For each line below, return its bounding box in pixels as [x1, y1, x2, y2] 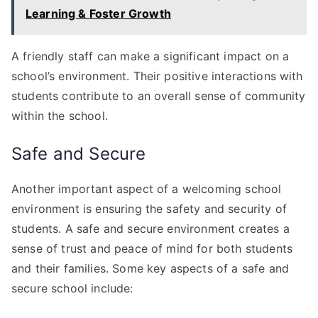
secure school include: [11, 280, 133, 295]
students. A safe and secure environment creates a [11, 221, 290, 236]
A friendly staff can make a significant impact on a [11, 48, 290, 63]
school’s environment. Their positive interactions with [11, 68, 303, 83]
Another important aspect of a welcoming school [11, 181, 282, 196]
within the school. [11, 108, 108, 123]
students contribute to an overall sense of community [11, 88, 306, 103]
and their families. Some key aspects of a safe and [11, 261, 290, 275]
